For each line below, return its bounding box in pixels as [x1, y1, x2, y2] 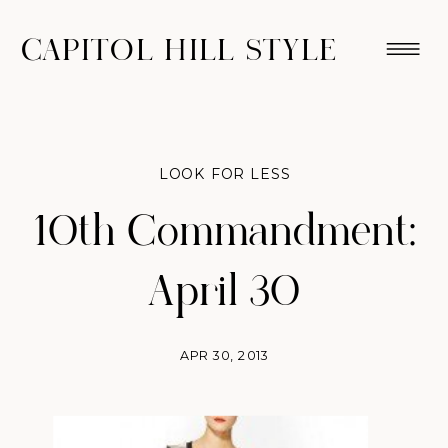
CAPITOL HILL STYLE [21, 32, 338, 69]
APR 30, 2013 [180, 347, 270, 363]
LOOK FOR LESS [158, 165, 291, 184]
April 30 [148, 267, 301, 318]
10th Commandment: [33, 207, 416, 258]
